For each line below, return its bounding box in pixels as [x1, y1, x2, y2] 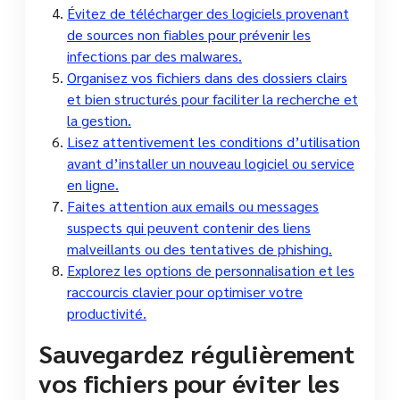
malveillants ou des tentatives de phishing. [67, 238, 332, 258]
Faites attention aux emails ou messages [67, 196, 319, 215]
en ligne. [67, 174, 119, 194]
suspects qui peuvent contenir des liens [67, 217, 311, 237]
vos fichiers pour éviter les [38, 365, 339, 398]
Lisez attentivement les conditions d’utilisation [67, 131, 360, 151]
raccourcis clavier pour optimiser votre [67, 281, 303, 301]
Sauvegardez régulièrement [38, 336, 354, 369]
